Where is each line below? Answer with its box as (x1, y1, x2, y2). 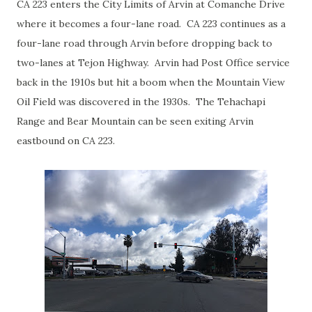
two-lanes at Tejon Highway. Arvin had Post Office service (17, 56, 290, 69)
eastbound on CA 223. (17, 134, 115, 147)
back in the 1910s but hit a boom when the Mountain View (17, 76, 285, 88)
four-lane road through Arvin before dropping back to (17, 37, 272, 49)
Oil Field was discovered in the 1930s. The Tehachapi (17, 95, 265, 108)
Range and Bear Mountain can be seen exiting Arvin (17, 115, 253, 127)
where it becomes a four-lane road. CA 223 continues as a (17, 17, 286, 30)
